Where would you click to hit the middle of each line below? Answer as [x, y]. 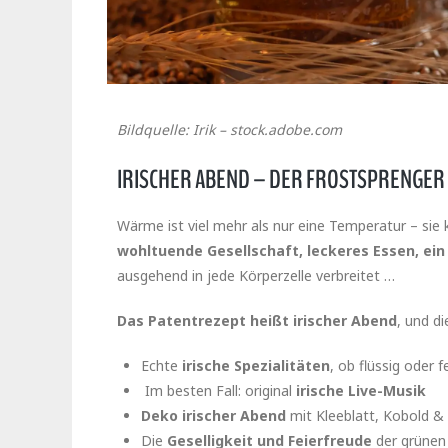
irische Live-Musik [361, 391]
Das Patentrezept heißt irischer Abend [257, 321]
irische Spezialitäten [256, 366]
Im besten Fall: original [218, 391]
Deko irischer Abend [213, 416]
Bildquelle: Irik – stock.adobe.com [229, 130]
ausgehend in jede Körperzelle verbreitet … [258, 276]
